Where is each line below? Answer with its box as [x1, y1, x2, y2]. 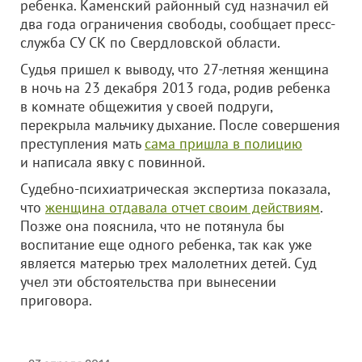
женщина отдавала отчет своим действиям [45, 198, 320, 217]
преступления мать [20, 134, 145, 153]
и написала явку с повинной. [20, 153, 205, 171]
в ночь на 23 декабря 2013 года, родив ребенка [20, 78, 330, 97]
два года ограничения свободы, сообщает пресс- [20, 15, 335, 33]
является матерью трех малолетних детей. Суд [20, 254, 317, 272]
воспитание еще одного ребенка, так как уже [20, 235, 312, 254]
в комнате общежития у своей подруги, [20, 97, 272, 116]
